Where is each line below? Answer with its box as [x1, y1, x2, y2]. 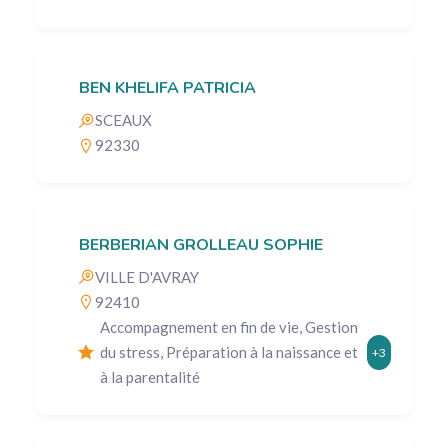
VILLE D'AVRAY [95, 267, 199, 286]
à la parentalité [100, 367, 200, 386]
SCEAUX [95, 111, 152, 130]
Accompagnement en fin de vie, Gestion [100, 317, 358, 336]
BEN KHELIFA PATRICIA [79, 77, 256, 100]
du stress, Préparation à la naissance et [100, 342, 358, 361]
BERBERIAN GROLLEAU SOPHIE [79, 233, 323, 256]
